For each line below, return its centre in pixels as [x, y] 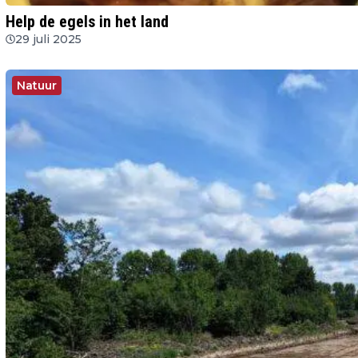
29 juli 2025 [48, 39]
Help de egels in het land [87, 21]
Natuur [37, 85]
